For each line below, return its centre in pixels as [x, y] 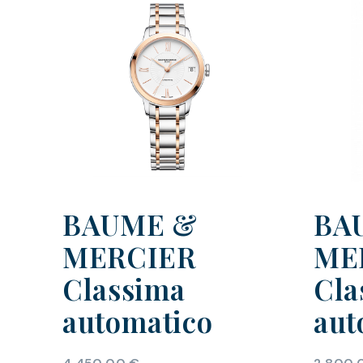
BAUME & [130, 224]
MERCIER [129, 257]
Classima [124, 289]
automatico [138, 322]
